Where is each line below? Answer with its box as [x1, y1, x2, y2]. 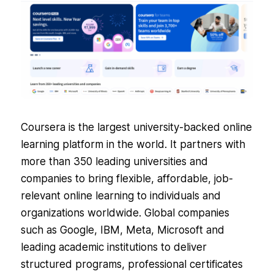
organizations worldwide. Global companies [20, 206, 229, 219]
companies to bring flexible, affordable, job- [20, 172, 233, 185]
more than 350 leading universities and [20, 155, 208, 168]
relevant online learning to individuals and [20, 189, 221, 202]
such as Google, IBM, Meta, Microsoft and [20, 223, 224, 236]
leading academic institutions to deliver [20, 240, 207, 253]
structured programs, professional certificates [20, 257, 243, 270]
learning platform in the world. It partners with [20, 138, 245, 150]
